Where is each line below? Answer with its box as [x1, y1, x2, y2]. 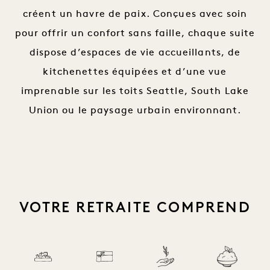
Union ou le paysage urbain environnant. [28, 106, 242, 116]
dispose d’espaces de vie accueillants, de [29, 48, 241, 58]
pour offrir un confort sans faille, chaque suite [14, 29, 256, 39]
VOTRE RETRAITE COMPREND [19, 198, 251, 216]
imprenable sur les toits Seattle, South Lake [20, 87, 250, 96]
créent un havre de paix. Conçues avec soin [22, 10, 248, 19]
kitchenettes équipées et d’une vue [43, 67, 227, 77]
